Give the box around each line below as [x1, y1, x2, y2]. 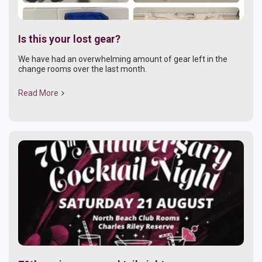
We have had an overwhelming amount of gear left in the [18, 54, 227, 64]
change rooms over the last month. [18, 64, 147, 74]
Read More [18, 88, 58, 98]
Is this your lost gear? [18, 33, 120, 45]
